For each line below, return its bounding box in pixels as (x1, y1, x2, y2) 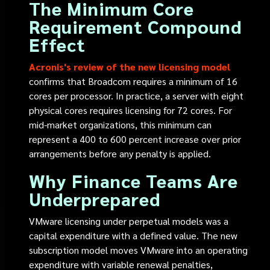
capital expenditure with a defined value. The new (29, 229, 238, 242)
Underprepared (29, 187, 161, 210)
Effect (29, 33, 86, 56)
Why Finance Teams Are (29, 169, 239, 192)
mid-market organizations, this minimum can (29, 118, 212, 131)
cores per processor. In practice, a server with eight (29, 89, 244, 102)
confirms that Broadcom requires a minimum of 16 (29, 75, 238, 87)
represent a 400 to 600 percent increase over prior (29, 133, 242, 145)
